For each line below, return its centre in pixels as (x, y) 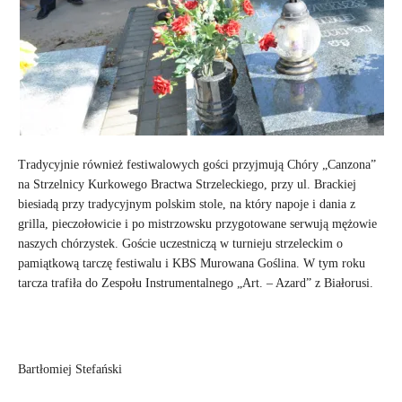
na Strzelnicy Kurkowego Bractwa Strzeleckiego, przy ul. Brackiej (187, 184)
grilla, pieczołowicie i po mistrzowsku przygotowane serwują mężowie (197, 223)
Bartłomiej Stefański (70, 369)
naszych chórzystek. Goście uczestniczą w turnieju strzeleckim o (180, 243)
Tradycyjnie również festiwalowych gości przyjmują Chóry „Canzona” (197, 164)
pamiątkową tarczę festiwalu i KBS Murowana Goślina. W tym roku (192, 263)
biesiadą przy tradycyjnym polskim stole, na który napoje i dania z (187, 204)
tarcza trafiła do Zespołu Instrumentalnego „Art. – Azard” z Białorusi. (196, 283)
